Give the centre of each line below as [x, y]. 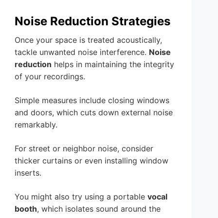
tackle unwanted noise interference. [82, 52]
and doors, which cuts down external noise [94, 112]
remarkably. [36, 124]
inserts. [28, 173]
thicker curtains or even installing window [91, 160]
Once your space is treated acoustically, [88, 40]
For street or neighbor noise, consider [84, 148]
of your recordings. [50, 76]
